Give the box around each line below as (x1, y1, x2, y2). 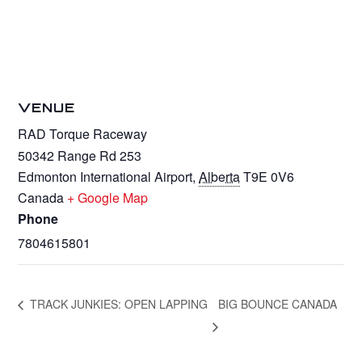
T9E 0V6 (243, 166, 295, 186)
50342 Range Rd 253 (18, 145, 142, 165)
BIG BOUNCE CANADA (218, 296, 338, 313)
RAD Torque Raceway (18, 124, 148, 143)
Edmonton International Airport (18, 166, 193, 186)
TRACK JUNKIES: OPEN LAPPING (27, 296, 208, 313)
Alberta (199, 166, 241, 186)
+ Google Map (67, 187, 149, 207)
